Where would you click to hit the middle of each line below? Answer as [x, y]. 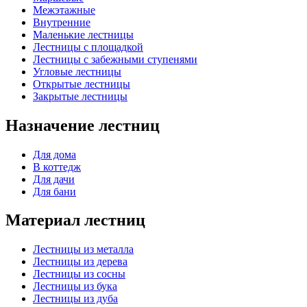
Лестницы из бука [75, 286]
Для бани [54, 191]
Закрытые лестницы [80, 96]
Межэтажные [64, 10]
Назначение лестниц [83, 125]
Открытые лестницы [82, 84]
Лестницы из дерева [80, 262]
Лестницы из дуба [75, 299]
